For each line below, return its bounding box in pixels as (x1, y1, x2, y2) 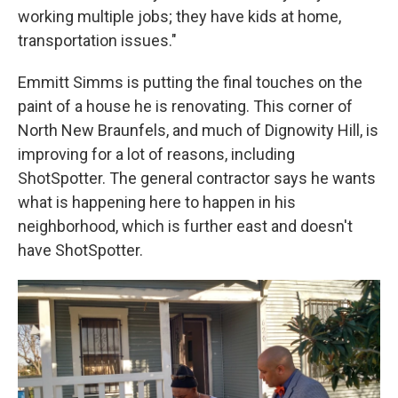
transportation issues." (18, 30, 177, 50)
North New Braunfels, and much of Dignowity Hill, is (18, 120, 378, 139)
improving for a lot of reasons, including (18, 144, 295, 163)
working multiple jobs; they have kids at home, (18, 6, 341, 26)
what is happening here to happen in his (18, 192, 296, 211)
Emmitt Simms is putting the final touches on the (18, 72, 362, 92)
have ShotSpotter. (18, 240, 143, 259)
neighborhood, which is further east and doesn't (18, 216, 353, 235)
